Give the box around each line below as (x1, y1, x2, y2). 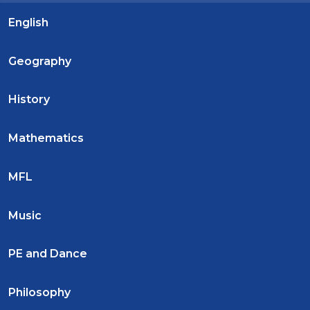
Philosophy (8, 286, 71, 300)
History (8, 93, 50, 107)
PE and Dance (8, 247, 87, 261)
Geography (8, 54, 71, 68)
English (8, 15, 48, 29)
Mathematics (8, 131, 84, 145)
